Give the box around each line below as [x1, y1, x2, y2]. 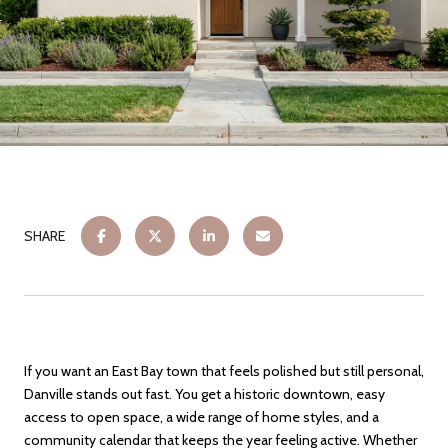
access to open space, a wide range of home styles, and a [24, 408, 379, 426]
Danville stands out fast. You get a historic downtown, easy [24, 385, 385, 403]
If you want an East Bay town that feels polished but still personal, [24, 362, 424, 380]
